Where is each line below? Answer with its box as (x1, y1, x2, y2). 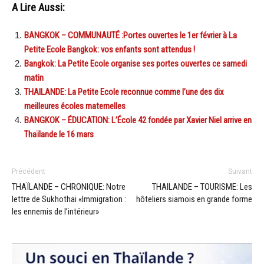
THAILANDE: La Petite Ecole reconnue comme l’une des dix (24, 86, 224, 97)
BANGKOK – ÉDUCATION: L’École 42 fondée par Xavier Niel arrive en (24, 114, 252, 126)
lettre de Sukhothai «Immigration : (12, 193, 126, 204)
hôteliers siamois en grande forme (136, 193, 252, 204)
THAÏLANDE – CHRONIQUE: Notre (12, 181, 126, 192)
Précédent (12, 167, 45, 176)
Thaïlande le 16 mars (24, 128, 94, 140)
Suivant (228, 167, 252, 176)
